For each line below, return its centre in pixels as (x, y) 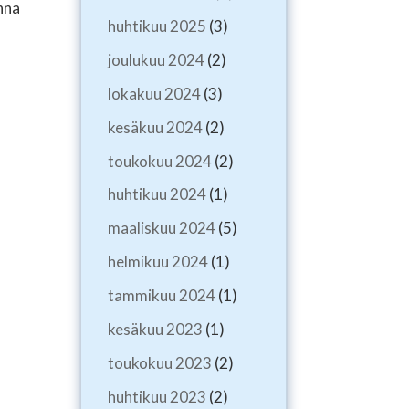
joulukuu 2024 (156, 59)
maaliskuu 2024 (161, 228)
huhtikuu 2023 (157, 396)
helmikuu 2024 (157, 262)
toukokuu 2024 (159, 161)
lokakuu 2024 (154, 93)
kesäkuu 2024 (155, 127)
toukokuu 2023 (159, 362)
